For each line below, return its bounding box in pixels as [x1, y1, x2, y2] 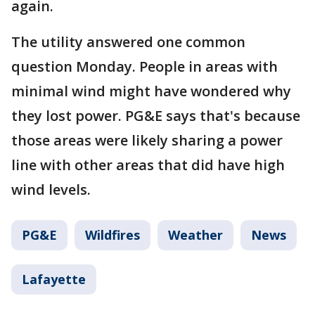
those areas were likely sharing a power [11, 131, 283, 150]
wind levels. [11, 180, 91, 199]
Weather [168, 226, 223, 243]
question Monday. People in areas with [11, 57, 278, 76]
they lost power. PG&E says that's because [11, 106, 300, 125]
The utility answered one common [11, 32, 245, 51]
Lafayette [22, 271, 86, 288]
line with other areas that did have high [11, 155, 285, 174]
